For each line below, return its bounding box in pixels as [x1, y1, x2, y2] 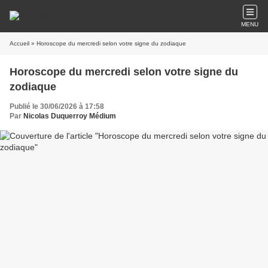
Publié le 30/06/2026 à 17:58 [10, 102, 104, 111]
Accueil [10, 40, 29, 47]
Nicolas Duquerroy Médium [23, 112, 116, 120]
